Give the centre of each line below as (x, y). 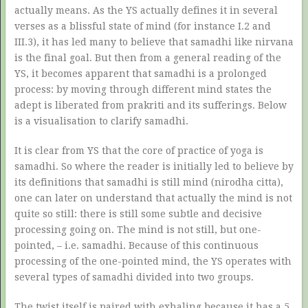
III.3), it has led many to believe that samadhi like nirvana (154, 42)
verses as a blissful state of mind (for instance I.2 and (142, 26)
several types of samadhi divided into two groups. (134, 277)
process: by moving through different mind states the (143, 89)
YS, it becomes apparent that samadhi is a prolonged (140, 74)
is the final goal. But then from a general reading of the (147, 58)
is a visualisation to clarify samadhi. (101, 121)
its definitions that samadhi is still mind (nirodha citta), (148, 182)
